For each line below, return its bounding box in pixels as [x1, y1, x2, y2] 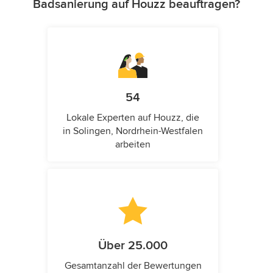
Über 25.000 [98, 238, 168, 253]
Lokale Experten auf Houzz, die [66, 111, 199, 124]
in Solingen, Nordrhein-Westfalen [63, 124, 203, 137]
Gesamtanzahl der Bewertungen [64, 259, 202, 272]
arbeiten [115, 138, 151, 151]
